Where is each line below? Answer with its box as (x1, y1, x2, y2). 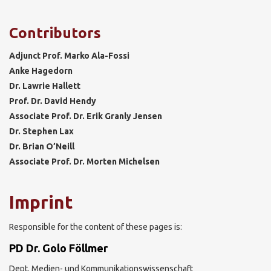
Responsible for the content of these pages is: (9, 222, 182, 232)
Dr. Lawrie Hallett (9, 81, 80, 91)
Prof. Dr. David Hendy (9, 96, 96, 106)
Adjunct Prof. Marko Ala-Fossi (9, 51, 129, 60)
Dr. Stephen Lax (9, 126, 74, 136)
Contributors (9, 24, 101, 41)
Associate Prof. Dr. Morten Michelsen (9, 157, 160, 166)
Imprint (9, 191, 73, 212)
